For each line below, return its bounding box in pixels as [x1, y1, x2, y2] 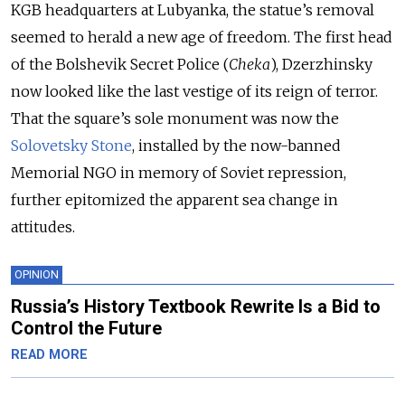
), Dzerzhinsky [270, 54, 372, 73]
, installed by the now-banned [132, 136, 341, 155]
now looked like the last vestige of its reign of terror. [11, 81, 378, 100]
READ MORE [11, 346, 88, 363]
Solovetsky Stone [11, 136, 132, 155]
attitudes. [11, 217, 75, 236]
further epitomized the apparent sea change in [11, 190, 338, 209]
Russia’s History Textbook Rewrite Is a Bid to [11, 295, 381, 317]
